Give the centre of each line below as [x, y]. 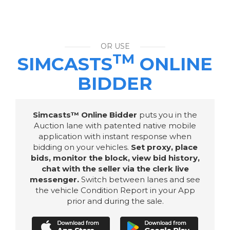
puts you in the [167, 114]
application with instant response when [115, 136]
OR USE [115, 46]
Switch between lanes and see [140, 179]
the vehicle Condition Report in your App [115, 190]
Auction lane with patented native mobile [115, 125]
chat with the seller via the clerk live [115, 168]
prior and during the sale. [115, 201]
